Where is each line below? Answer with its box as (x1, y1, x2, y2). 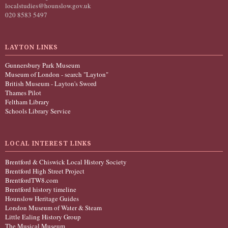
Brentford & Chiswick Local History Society (5, 157, 127, 166)
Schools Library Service (5, 106, 71, 116)
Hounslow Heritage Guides (5, 193, 79, 203)
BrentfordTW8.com (5, 175, 58, 185)
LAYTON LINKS (5, 43, 58, 51)
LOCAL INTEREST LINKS (5, 140, 92, 147)
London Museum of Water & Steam (5, 203, 102, 212)
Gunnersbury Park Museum (5, 61, 80, 70)
